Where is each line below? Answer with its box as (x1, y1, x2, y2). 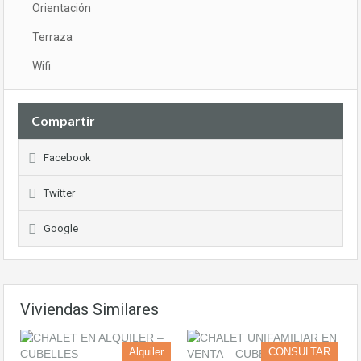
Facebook (44, 151, 91, 164)
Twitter (44, 187, 75, 200)
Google (44, 222, 78, 235)
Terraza (32, 31, 73, 44)
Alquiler (129, 346, 164, 359)
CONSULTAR (268, 346, 330, 359)
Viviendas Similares (20, 300, 159, 320)
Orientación (32, 2, 91, 15)
